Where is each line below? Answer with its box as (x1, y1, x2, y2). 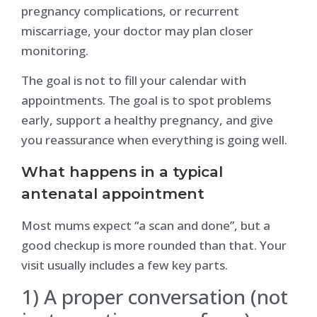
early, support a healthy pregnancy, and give (21, 112, 273, 129)
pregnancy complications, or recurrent (21, 2, 239, 19)
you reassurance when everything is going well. (21, 132, 287, 149)
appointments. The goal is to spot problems (21, 92, 271, 109)
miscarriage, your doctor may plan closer (21, 22, 253, 39)
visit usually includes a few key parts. (21, 256, 228, 273)
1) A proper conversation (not (21, 283, 288, 311)
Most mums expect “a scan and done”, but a (21, 217, 270, 234)
